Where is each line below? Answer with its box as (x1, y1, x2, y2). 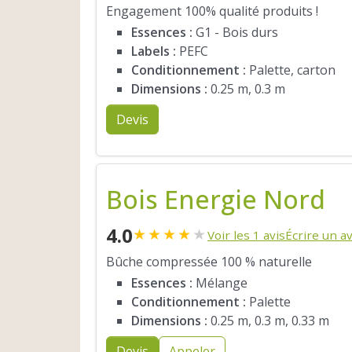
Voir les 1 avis (207, 226, 285, 243)
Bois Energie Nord (106, 181, 325, 216)
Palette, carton (246, 61, 335, 79)
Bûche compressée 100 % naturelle (106, 253, 312, 271)
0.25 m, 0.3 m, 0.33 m (207, 312, 329, 330)
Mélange (192, 274, 247, 292)
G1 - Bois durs (192, 24, 278, 42)
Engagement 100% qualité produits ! (106, 2, 318, 20)
